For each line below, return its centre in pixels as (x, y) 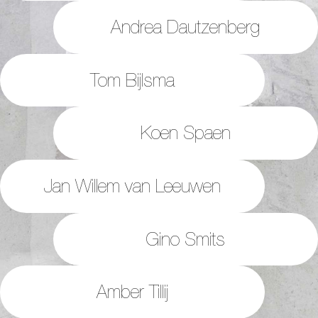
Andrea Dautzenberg (186, 27)
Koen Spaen (185, 133)
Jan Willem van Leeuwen (133, 185)
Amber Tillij (133, 292)
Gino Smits (186, 238)
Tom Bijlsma (133, 79)
